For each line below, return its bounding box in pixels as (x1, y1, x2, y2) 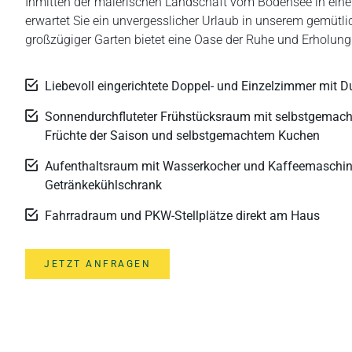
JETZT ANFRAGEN (44, 258, 151, 269)
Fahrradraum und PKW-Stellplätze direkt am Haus (45, 207, 320, 223)
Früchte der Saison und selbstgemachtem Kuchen (45, 127, 320, 143)
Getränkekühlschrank (45, 177, 162, 192)
